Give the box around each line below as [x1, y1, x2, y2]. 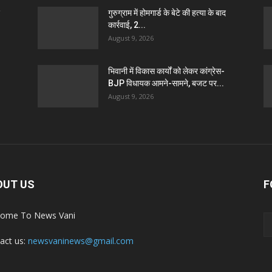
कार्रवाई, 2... [108, 20, 146, 30]
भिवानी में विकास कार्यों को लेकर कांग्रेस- [108, 66, 225, 76]
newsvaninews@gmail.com [28, 235, 134, 246]
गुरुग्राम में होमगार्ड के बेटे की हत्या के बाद [108, 8, 226, 18]
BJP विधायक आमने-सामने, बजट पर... [108, 78, 224, 88]
